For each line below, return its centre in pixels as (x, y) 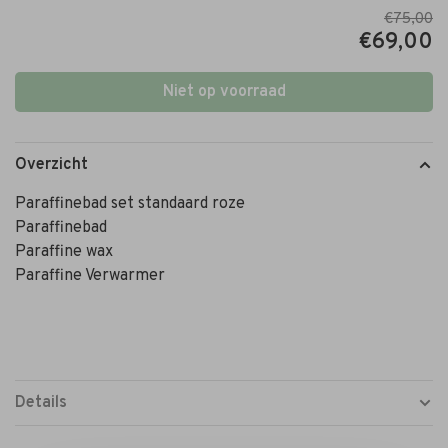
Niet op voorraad (224, 91)
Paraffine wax (64, 251)
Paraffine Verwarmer (90, 275)
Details (41, 402)
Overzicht (51, 164)
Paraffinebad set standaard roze (130, 203)
